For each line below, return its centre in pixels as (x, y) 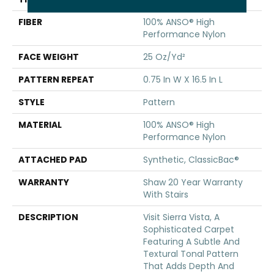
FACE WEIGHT (49, 57)
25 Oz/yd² (164, 57)
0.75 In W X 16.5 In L (183, 80)
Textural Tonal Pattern (191, 254)
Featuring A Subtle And (191, 242)
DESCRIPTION (48, 217)
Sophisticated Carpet (189, 230)
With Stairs (166, 195)
